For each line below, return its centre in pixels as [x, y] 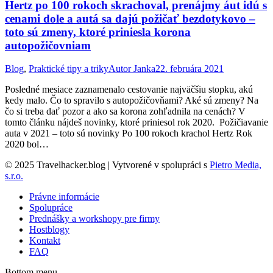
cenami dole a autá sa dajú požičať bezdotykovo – [130, 18]
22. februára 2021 [190, 69]
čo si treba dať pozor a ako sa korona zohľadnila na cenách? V [125, 112]
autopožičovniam [48, 45]
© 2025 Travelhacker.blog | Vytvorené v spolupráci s [107, 165]
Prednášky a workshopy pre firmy [94, 219]
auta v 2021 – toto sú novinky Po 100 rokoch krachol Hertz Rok [129, 133]
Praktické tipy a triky [69, 69]
